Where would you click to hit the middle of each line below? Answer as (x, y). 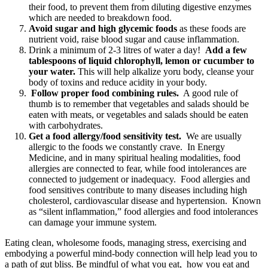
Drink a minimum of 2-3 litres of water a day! (117, 50)
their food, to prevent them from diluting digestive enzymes (140, 7)
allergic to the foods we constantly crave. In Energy (127, 147)
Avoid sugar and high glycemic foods (103, 29)
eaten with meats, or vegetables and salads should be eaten (138, 115)
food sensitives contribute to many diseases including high (138, 190)
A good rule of (210, 93)
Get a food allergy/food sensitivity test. (106, 136)
